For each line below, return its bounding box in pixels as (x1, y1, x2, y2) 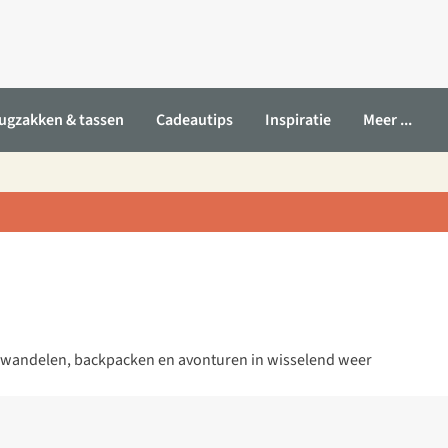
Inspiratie (265, 109, 331, 131)
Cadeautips (156, 109, 233, 131)
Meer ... (363, 109, 412, 131)
